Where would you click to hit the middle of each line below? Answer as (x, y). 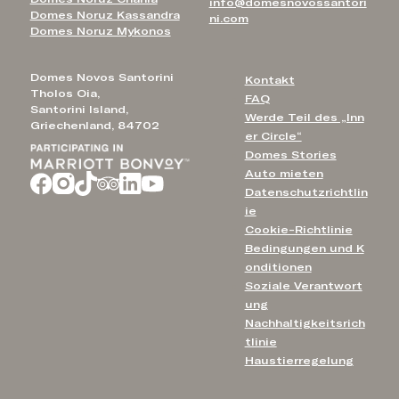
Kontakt (269, 80)
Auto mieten (284, 173)
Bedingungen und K (304, 248)
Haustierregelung (299, 360)
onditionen (278, 267)
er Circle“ (273, 136)
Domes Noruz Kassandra (105, 16)
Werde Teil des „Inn (304, 117)
